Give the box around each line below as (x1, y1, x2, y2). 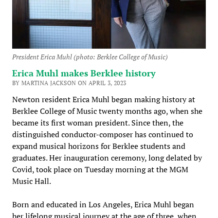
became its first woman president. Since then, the (12, 117, 183, 128)
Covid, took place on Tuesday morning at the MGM (12, 163, 188, 175)
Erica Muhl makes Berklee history (12, 67, 156, 79)
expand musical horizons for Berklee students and (12, 140, 185, 151)
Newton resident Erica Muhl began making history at (12, 93, 195, 105)
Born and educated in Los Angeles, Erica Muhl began (12, 199, 194, 210)
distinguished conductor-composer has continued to (12, 128, 193, 140)
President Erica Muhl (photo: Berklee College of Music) (12, 52, 168, 61)
